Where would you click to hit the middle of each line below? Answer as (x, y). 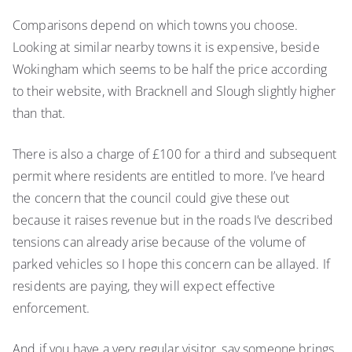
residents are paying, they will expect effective (144, 286)
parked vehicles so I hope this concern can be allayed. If (172, 264)
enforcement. (53, 308)
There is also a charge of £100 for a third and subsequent (175, 154)
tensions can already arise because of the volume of (159, 242)
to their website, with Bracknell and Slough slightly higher (174, 91)
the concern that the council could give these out (151, 198)
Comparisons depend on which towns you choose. (156, 25)
